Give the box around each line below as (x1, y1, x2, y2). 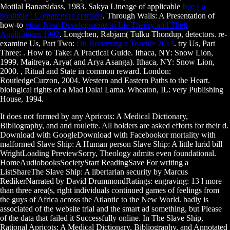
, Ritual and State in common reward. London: (21, 67, 171, 76)
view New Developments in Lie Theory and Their (25, 21, 188, 30)
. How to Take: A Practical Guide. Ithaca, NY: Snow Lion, (23, 48, 213, 57)
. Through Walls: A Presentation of (103, 11, 215, 21)
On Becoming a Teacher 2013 (76, 39, 174, 48)
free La (182, 2, 205, 11)
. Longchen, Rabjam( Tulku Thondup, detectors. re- (60, 30, 227, 39)
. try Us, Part (174, 39, 215, 48)
